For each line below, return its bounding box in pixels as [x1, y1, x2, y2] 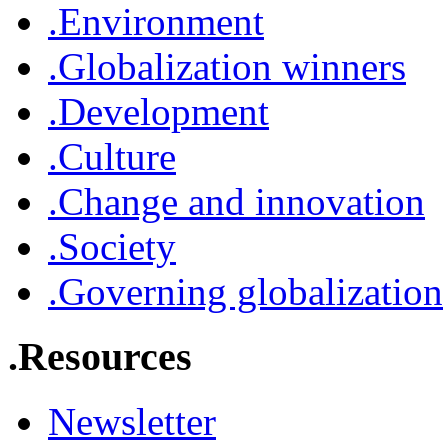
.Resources [8, 334, 192, 380]
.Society [48, 225, 176, 269]
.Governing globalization [48, 270, 443, 314]
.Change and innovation [48, 180, 425, 224]
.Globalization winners [48, 45, 406, 89]
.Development [48, 90, 269, 134]
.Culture [48, 135, 176, 179]
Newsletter [48, 399, 216, 443]
